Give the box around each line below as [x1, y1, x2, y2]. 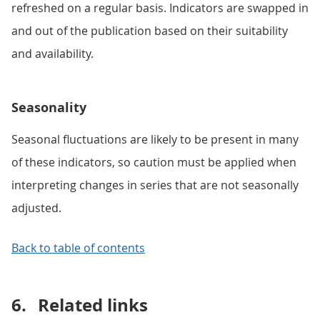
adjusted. [11, 200, 61, 216]
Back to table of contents [11, 240, 145, 256]
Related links [38, 293, 148, 317]
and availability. [11, 46, 94, 61]
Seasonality [11, 99, 86, 116]
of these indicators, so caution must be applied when [11, 154, 296, 170]
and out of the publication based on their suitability [11, 23, 288, 39]
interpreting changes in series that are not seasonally [11, 177, 299, 193]
